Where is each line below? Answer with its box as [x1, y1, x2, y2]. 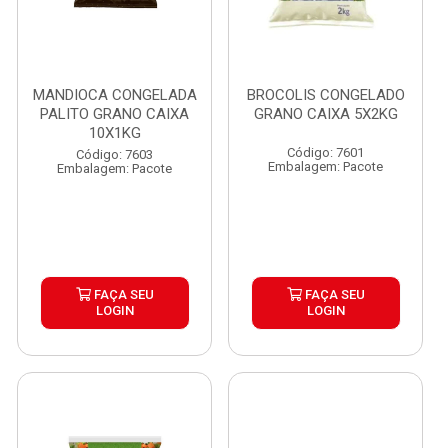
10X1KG [88, 124, 141, 142]
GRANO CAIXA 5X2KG [253, 105, 398, 123]
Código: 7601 [287, 145, 364, 160]
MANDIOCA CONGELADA [32, 86, 197, 104]
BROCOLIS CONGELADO [246, 86, 405, 104]
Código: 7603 [76, 147, 153, 162]
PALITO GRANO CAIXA [40, 105, 189, 123]
